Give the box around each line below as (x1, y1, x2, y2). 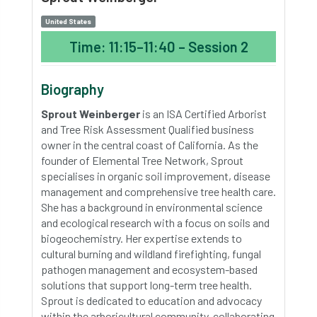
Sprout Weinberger (41, 107, 140, 120)
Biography (41, 81, 104, 98)
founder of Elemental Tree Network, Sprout (41, 154, 243, 167)
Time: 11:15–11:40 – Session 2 (69, 38, 248, 55)
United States (45, 17, 91, 25)
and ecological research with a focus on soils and (41, 216, 270, 229)
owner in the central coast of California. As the (41, 138, 258, 151)
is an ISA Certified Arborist (140, 107, 267, 120)
